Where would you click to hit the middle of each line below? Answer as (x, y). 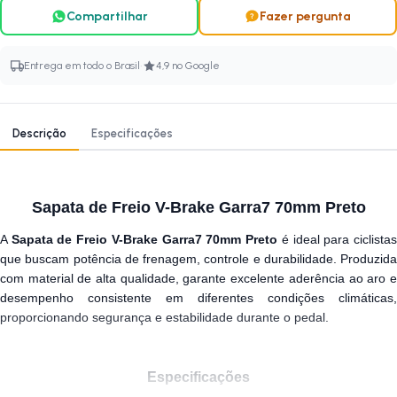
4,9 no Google (188, 66)
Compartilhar (107, 16)
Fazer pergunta (305, 16)
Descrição (39, 133)
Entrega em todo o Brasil (82, 66)
